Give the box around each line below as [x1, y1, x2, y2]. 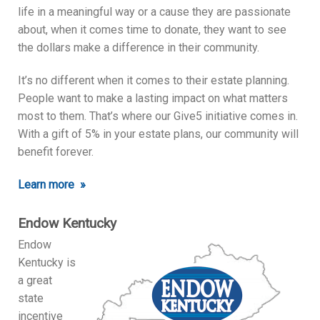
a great [18, 273, 52, 287]
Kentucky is [18, 255, 76, 269]
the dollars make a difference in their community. [18, 41, 262, 55]
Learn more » [18, 177, 86, 191]
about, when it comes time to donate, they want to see [18, 23, 286, 37]
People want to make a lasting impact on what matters [18, 91, 288, 106]
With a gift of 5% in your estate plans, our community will [18, 127, 299, 141]
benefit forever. [18, 145, 94, 159]
